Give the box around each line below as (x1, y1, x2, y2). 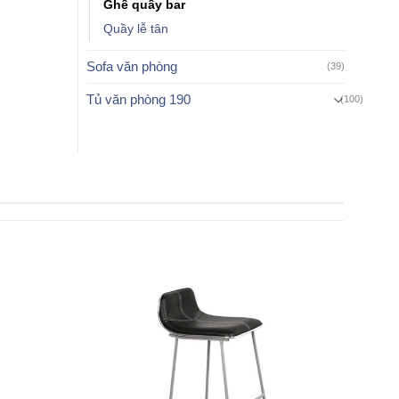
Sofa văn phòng (86, 58, 178, 74)
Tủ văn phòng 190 (86, 91, 191, 107)
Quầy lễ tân (103, 21, 169, 36)
